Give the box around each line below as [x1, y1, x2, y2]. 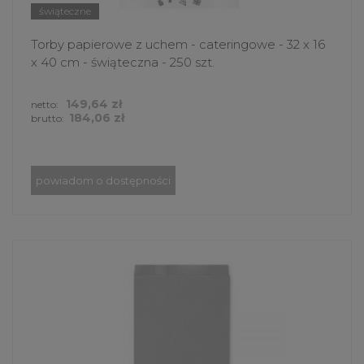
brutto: [31, 112, 64, 125]
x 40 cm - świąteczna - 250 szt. [31, 54, 214, 71]
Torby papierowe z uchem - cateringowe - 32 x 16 [31, 37, 325, 53]
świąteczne [39, 5, 91, 18]
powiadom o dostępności [36, 174, 171, 188]
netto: [31, 98, 61, 111]
